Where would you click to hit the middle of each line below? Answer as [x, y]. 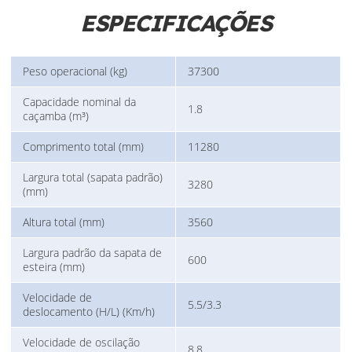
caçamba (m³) [56, 116]
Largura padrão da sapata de [93, 253]
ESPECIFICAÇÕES [176, 23]
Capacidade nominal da [80, 102]
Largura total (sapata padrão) [93, 178]
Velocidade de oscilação [82, 343]
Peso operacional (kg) [75, 71]
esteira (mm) [54, 267]
